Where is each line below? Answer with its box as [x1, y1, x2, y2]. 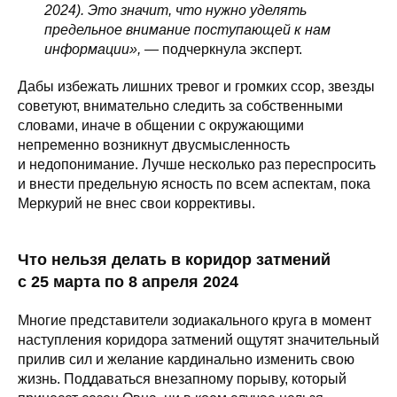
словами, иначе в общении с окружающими [18, 117, 304, 133]
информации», [44, 41, 141, 57]
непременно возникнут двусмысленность [18, 136, 290, 152]
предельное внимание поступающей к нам [44, 21, 331, 37]
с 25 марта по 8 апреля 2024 [18, 272, 238, 291]
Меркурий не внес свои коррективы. [18, 195, 255, 211]
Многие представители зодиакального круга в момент [18, 312, 371, 328]
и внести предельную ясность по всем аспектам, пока [18, 175, 370, 191]
